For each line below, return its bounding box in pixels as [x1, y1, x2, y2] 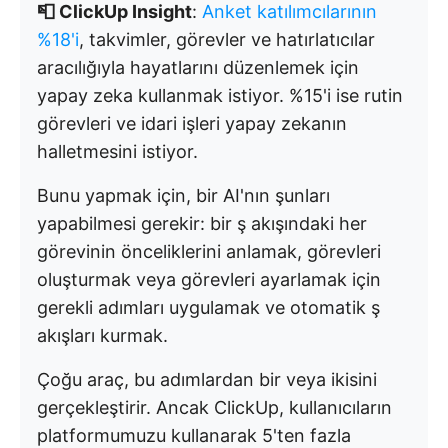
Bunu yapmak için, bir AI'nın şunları [37, 185, 330, 207]
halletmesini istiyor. [37, 141, 198, 163]
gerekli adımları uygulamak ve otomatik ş [37, 297, 380, 319]
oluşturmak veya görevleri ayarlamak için [37, 269, 381, 291]
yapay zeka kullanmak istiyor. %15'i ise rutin [37, 85, 403, 107]
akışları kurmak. [37, 325, 168, 347]
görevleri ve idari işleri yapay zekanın [37, 113, 347, 135]
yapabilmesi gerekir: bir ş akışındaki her [37, 213, 367, 235]
